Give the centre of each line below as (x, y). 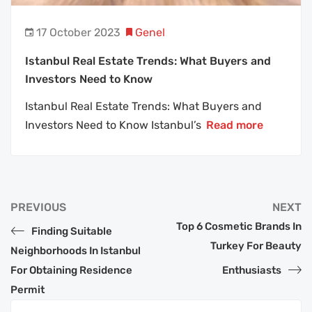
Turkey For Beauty (256, 245)
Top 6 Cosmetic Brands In (239, 226)
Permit (28, 289)
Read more (235, 125)
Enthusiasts (252, 270)
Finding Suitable (72, 231)
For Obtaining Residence (71, 270)
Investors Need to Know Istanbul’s (115, 125)
